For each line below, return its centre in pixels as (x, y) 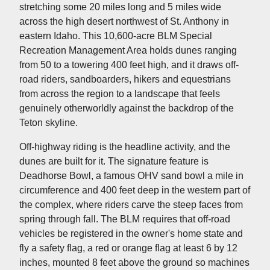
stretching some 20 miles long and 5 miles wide (120, 7)
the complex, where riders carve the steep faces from (131, 204)
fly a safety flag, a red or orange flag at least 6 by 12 (128, 248)
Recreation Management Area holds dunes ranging (128, 50)
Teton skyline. (49, 122)
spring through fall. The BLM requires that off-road (125, 219)
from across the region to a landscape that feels (120, 93)
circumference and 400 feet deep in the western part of (135, 190)
